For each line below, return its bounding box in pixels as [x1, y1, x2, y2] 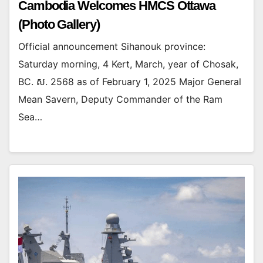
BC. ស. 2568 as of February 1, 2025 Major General [18, 75, 241, 87]
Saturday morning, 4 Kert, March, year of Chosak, [18, 58, 238, 70]
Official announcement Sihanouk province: [18, 40, 205, 52]
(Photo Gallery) [18, 16, 100, 32]
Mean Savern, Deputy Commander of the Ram [18, 93, 222, 105]
